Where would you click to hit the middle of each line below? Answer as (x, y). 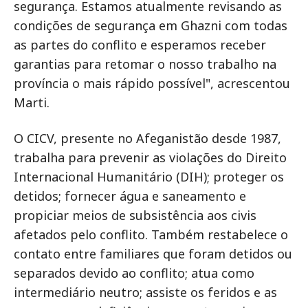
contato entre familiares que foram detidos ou (153, 254)
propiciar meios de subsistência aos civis (135, 215)
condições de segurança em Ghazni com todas (151, 25)
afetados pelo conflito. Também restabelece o (151, 234)
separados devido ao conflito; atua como (134, 273)
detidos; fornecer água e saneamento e (130, 196)
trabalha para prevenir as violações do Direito (150, 157)
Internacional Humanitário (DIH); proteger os (149, 177)
